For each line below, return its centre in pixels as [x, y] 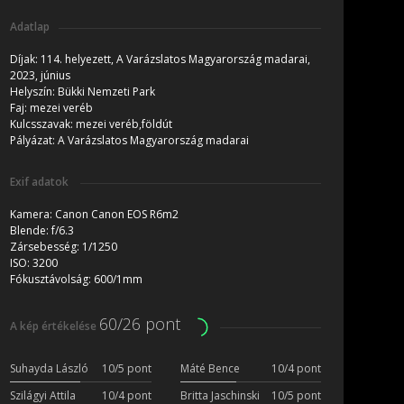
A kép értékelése [55, 326]
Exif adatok [41, 182]
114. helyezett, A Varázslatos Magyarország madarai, [175, 60]
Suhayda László [49, 369]
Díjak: [25, 60]
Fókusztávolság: [52, 280]
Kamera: [32, 215]
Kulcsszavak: [43, 124]
